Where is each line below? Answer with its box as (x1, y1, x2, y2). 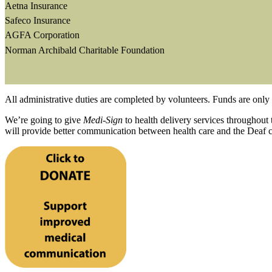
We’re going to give (5, 114, 83, 125)
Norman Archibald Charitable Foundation (5, 44, 165, 55)
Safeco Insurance (5, 15, 70, 25)
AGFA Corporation (5, 30, 80, 41)
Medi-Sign (83, 114, 123, 125)
